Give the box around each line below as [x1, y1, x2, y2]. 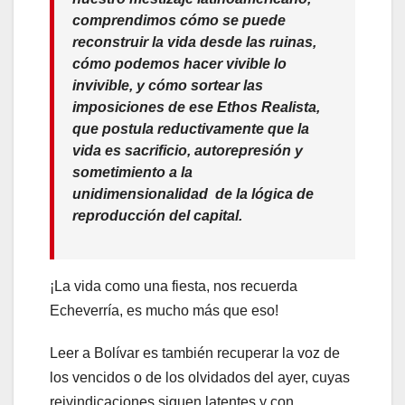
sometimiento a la [72, 164, 193, 180]
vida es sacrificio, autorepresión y [72, 142, 303, 158]
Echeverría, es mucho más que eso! [50, 302, 278, 318]
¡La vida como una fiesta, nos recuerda [50, 278, 297, 294]
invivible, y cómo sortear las [72, 77, 263, 93]
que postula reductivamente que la [72, 120, 309, 137]
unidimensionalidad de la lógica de [72, 185, 314, 202]
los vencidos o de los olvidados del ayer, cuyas [50, 369, 350, 385]
